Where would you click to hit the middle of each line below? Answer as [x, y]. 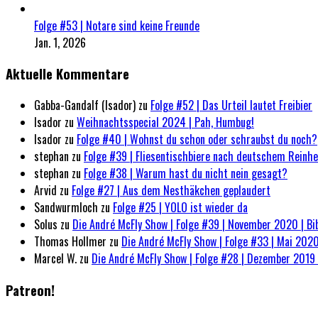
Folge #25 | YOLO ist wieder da [180, 208]
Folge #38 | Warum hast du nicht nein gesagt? [186, 174]
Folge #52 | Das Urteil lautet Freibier [231, 105]
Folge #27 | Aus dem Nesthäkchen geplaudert [171, 191]
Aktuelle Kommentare [67, 74]
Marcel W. [55, 259]
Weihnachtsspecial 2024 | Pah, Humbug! [165, 122]
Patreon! [30, 290]
